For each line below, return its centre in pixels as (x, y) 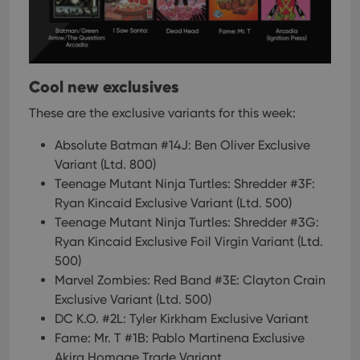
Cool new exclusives (104, 87)
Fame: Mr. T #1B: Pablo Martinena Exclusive (180, 338)
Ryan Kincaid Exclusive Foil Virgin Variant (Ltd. (189, 241)
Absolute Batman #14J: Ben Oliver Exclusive (182, 145)
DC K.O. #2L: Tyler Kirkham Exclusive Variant (182, 319)
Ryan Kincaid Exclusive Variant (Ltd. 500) (173, 203)
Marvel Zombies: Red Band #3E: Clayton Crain (190, 280)
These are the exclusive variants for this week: (162, 113)
